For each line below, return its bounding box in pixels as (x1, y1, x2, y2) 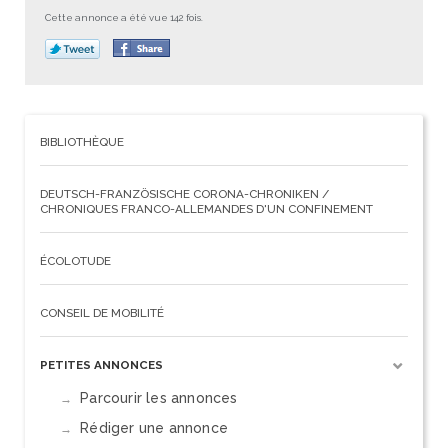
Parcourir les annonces (80, 390, 238, 407)
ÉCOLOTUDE (40, 254, 111, 269)
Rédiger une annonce (80, 420, 229, 437)
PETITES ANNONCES (40, 358, 163, 373)
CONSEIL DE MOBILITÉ (40, 306, 164, 321)
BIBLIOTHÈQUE (40, 135, 124, 150)
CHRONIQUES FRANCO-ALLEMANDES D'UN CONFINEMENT (40, 202, 373, 217)
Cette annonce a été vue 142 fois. (45, 12, 203, 24)
